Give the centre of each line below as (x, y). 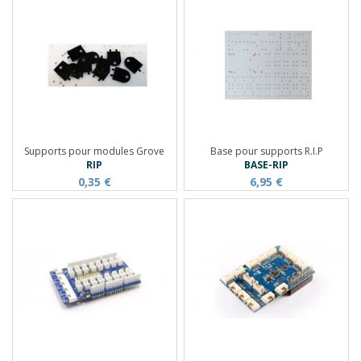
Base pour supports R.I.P (266, 151)
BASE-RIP (267, 164)
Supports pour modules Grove (95, 151)
